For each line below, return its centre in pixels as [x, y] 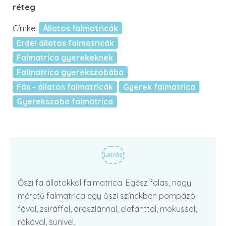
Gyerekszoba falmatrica [65, 101]
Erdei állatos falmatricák [65, 43]
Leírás [113, 155]
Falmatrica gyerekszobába [70, 72]
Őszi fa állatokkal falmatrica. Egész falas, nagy [104, 183]
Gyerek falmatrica [159, 87]
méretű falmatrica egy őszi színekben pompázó [106, 196]
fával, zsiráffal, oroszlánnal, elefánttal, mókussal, [107, 209]
